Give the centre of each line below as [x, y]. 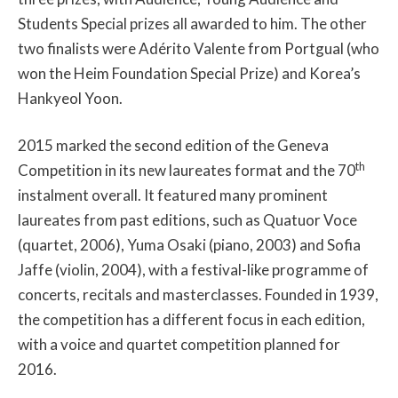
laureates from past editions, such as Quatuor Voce [187, 220]
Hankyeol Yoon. [70, 98]
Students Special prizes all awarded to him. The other [192, 23]
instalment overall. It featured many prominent [173, 195]
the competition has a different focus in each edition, [191, 320]
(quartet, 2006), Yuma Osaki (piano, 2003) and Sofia [189, 245]
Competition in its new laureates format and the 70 [187, 171]
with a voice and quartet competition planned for [179, 345]
